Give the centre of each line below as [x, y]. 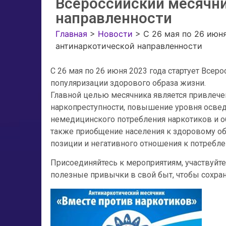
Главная [71, 34]
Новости [115, 34]
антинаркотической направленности [129, 46]
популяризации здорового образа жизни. [128, 83]
